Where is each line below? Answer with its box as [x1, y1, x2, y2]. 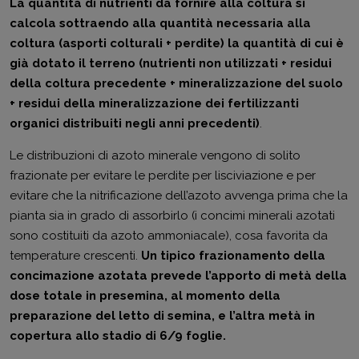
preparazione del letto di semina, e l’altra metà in [10, 309, 315, 323]
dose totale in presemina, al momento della [10, 288, 280, 303]
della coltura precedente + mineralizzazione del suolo [10, 76, 343, 91]
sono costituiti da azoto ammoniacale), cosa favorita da [10, 228, 328, 243]
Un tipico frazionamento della [138, 248, 325, 263]
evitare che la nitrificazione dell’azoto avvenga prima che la [10, 188, 348, 203]
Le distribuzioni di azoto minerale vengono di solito [10, 148, 301, 163]
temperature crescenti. [10, 248, 138, 263]
